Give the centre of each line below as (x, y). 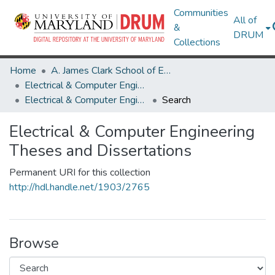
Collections (197, 42)
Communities (201, 13)
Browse (34, 243)
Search (176, 100)
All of (245, 20)
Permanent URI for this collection (80, 172)
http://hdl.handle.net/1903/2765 (79, 187)
